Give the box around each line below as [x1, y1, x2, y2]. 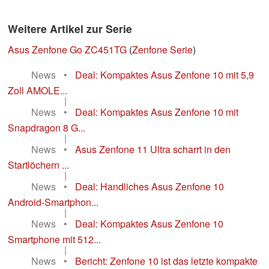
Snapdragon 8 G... [8, 121, 85, 135]
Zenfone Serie [132, 43, 193, 57]
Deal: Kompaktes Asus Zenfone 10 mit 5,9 [75, 68, 254, 82]
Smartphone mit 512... [8, 232, 101, 247]
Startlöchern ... [8, 158, 69, 172]
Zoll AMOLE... [8, 83, 67, 98]
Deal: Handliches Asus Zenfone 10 [75, 180, 224, 194]
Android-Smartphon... [8, 195, 98, 210]
